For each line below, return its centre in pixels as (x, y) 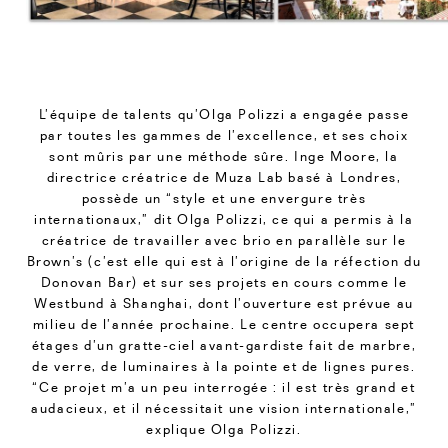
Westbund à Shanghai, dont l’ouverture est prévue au (224, 302)
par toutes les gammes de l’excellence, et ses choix (224, 134)
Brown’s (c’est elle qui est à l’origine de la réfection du (224, 260)
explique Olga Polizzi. (224, 428)
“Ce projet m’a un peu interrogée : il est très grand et (224, 386)
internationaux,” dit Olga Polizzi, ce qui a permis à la (224, 218)
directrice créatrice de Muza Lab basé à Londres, (224, 176)
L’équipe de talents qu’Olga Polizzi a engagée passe (224, 113)
